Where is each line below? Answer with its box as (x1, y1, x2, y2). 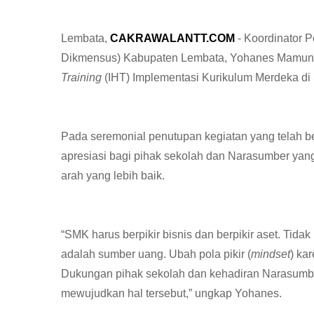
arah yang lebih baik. (61, 170, 165, 182)
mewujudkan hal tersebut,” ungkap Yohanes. (61, 287, 282, 299)
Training (61, 71, 104, 83)
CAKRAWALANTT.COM (110, 32, 235, 44)
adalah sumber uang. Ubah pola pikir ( (61, 248, 251, 260)
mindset (251, 248, 290, 260)
